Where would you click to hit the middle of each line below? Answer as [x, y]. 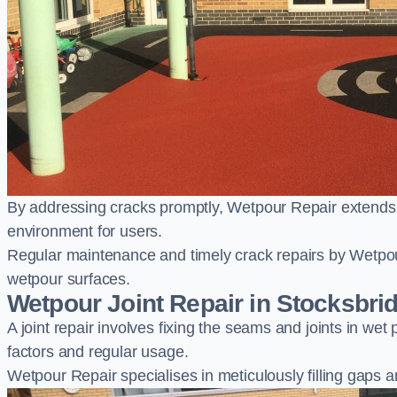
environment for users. [85, 231]
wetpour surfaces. [69, 279]
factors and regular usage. [98, 352]
